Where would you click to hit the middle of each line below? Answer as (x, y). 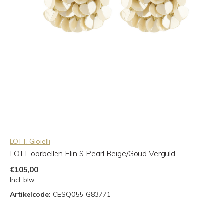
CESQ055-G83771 (81, 194)
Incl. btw (22, 179)
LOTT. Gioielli (30, 141)
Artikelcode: (30, 194)
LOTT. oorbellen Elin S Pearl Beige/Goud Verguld (93, 153)
